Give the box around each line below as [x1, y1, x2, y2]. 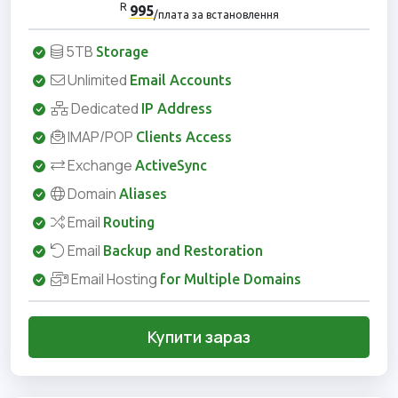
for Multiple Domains [160, 271, 301, 288]
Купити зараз [147, 326, 251, 348]
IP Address [141, 100, 212, 117]
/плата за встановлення [153, 9, 279, 21]
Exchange [65, 155, 135, 176]
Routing [103, 214, 155, 231]
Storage [96, 44, 148, 60]
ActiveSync [135, 157, 207, 174]
